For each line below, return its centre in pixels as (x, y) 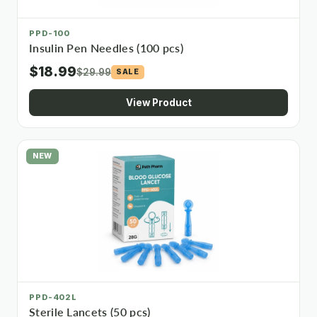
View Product (158, 103)
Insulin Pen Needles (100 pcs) (106, 48)
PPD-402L (53, 297)
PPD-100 (50, 33)
